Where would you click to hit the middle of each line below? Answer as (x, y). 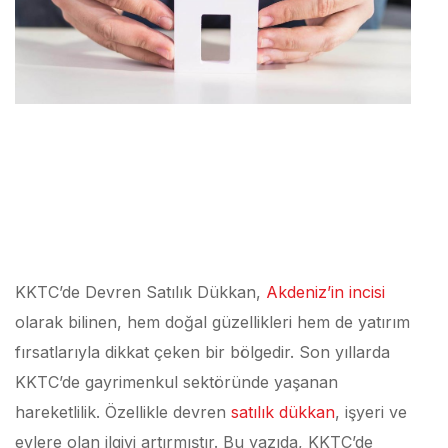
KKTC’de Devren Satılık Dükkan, (140, 292)
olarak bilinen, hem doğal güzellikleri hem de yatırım (212, 322)
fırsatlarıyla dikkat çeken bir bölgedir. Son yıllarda (202, 352)
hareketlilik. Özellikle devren (123, 412)
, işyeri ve (371, 412)
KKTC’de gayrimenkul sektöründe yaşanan (176, 382)
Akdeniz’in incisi (325, 292)
